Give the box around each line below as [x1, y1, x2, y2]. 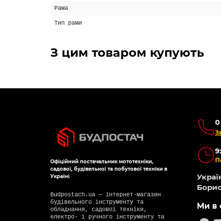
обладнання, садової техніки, [50, 206, 147, 214]
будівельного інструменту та [50, 199, 144, 206]
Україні [50, 173, 70, 180]
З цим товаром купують [50, 45, 204, 60]
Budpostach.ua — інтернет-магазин [50, 191, 161, 199]
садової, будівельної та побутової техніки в [50, 166, 167, 173]
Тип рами [54, 20, 82, 27]
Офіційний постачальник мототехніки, [50, 158, 153, 165]
